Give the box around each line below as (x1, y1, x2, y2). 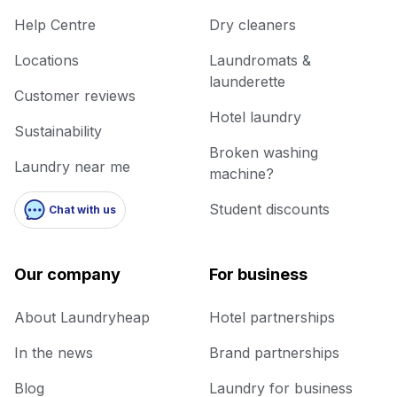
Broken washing (209, 143, 318, 161)
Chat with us (49, 202, 116, 216)
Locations (14, 51, 79, 69)
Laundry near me (14, 157, 130, 175)
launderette (209, 72, 285, 90)
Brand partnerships (209, 343, 339, 362)
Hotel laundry (209, 107, 301, 126)
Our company (14, 264, 121, 284)
